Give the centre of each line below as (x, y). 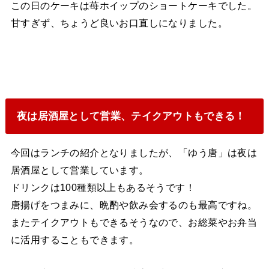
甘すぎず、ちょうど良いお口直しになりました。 (119, 23)
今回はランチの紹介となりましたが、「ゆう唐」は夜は (134, 153)
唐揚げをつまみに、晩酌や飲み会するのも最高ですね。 (134, 205)
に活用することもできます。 (75, 240)
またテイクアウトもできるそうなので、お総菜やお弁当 (134, 222)
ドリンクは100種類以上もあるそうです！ (103, 188)
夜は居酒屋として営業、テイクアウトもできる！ (131, 116)
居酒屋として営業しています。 (80, 170)
